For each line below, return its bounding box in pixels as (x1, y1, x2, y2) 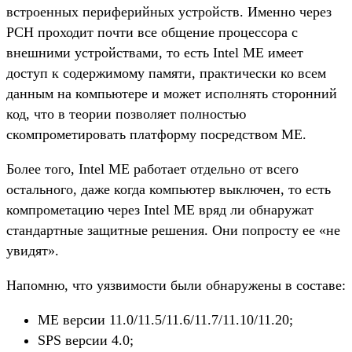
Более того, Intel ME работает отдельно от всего (6, 160, 299, 177)
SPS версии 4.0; (38, 332, 134, 348)
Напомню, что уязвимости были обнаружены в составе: (6, 277, 346, 293)
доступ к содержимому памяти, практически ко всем (6, 64, 326, 81)
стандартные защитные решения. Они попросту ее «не (6, 222, 340, 238)
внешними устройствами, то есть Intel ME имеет (6, 44, 303, 60)
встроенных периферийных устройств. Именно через (6, 3, 332, 20)
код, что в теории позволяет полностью (6, 105, 246, 122)
